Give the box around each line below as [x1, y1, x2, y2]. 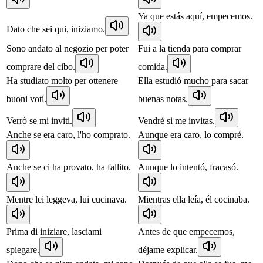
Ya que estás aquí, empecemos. [138, 11, 252, 21]
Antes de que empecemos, [138, 226, 235, 237]
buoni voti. [6, 93, 46, 104]
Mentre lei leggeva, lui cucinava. [6, 194, 127, 204]
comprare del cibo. [6, 61, 75, 72]
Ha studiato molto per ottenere [6, 75, 118, 86]
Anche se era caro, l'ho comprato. [6, 129, 130, 140]
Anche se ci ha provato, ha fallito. [6, 161, 131, 172]
